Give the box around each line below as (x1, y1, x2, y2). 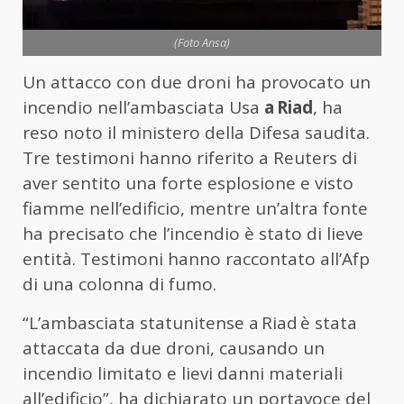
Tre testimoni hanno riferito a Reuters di (23, 146, 357, 170)
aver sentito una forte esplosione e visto (23, 171, 353, 196)
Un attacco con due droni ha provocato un (23, 70, 371, 95)
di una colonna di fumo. (23, 272, 216, 297)
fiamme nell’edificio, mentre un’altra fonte (23, 197, 368, 221)
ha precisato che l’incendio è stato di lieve (23, 222, 363, 246)
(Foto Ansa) (174, 34, 230, 51)
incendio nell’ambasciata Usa (23, 96, 264, 120)
